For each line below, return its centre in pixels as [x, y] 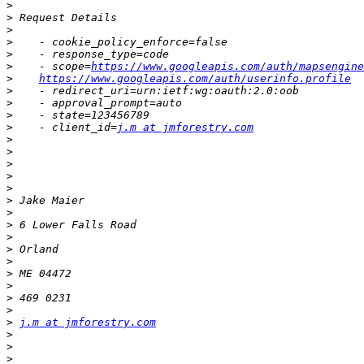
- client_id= [65, 128]
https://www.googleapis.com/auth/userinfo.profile [195, 79]
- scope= [52, 67]
